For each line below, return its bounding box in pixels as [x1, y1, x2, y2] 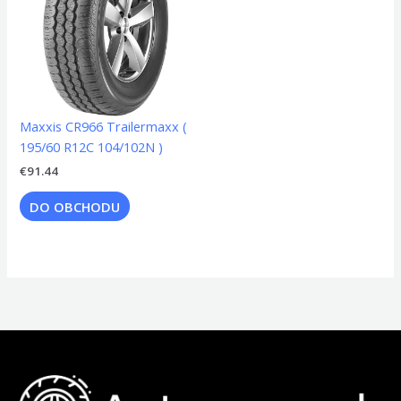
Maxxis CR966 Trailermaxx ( [20, 117, 188, 136]
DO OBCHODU [30, 197, 121, 216]
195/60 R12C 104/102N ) [20, 138, 164, 157]
